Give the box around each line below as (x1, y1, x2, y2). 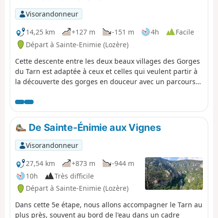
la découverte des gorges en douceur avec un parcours (15, 76, 196, 86)
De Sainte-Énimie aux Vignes (26, 121, 161, 133)
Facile (176, 27, 194, 36)
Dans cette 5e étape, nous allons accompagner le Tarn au (15, 200, 202, 210)
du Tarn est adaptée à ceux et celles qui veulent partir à (15, 66, 198, 76)
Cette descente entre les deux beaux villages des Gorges (15, 56, 200, 66)
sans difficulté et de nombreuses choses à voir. (15, 87, 167, 96)
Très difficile (54, 171, 94, 181)
